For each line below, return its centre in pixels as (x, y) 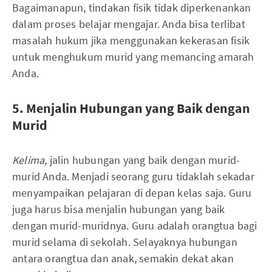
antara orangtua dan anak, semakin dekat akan (123, 258)
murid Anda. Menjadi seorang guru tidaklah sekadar (133, 176)
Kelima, (31, 160)
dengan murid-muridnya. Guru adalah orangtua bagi (135, 225)
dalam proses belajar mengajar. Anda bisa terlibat (129, 24)
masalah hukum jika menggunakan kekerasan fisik (131, 40)
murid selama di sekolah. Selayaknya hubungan (125, 242)
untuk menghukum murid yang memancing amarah (133, 56)
